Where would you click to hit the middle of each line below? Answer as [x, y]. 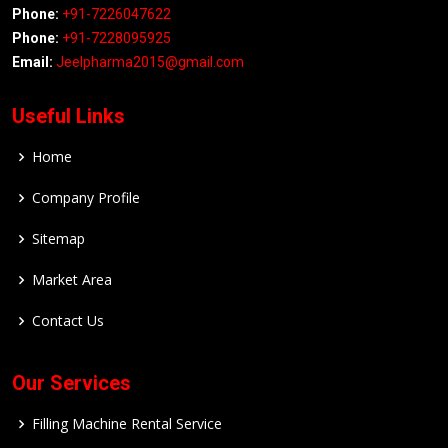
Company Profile [86, 198]
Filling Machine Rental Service [127, 424]
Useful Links [68, 116]
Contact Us [68, 321]
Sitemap [58, 239]
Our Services [71, 383]
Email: [32, 62]
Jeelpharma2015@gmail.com [150, 62]
